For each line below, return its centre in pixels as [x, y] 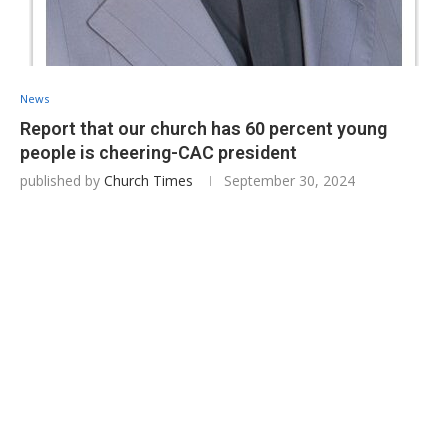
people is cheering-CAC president [158, 152]
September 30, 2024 [289, 180]
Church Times [148, 180]
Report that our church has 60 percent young [203, 128]
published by [62, 180]
